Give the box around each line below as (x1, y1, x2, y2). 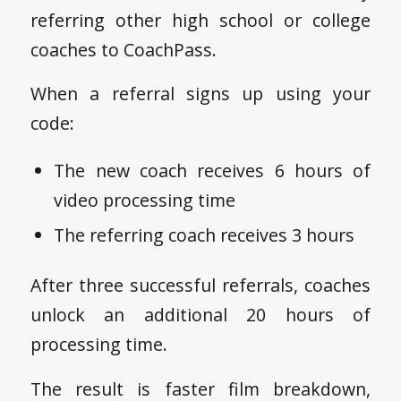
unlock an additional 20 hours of (30, 302, 371, 327)
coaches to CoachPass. (30, 37, 217, 62)
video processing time (54, 187, 236, 212)
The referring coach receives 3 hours (54, 222, 355, 247)
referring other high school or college (30, 7, 371, 32)
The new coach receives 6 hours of (54, 158, 371, 183)
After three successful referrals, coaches (30, 272, 371, 297)
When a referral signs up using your (30, 81, 371, 107)
